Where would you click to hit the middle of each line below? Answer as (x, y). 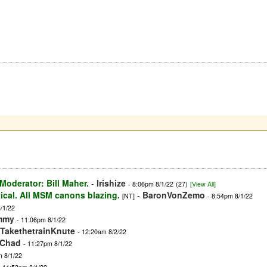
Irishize (111, 183)
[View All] (203, 184)
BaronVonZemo (174, 195)
